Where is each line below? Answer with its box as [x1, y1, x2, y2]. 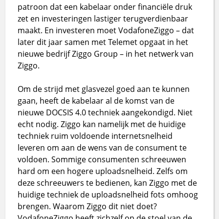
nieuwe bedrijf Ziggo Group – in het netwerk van [18, 48, 194, 59]
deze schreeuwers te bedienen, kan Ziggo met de [18, 177, 197, 188]
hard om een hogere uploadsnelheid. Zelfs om [18, 165, 188, 176]
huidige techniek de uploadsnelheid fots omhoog [18, 189, 198, 200]
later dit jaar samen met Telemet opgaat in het [18, 36, 189, 47]
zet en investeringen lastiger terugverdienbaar [18, 13, 189, 24]
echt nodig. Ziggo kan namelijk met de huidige [18, 118, 186, 130]
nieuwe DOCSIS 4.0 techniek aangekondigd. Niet [18, 107, 193, 118]
